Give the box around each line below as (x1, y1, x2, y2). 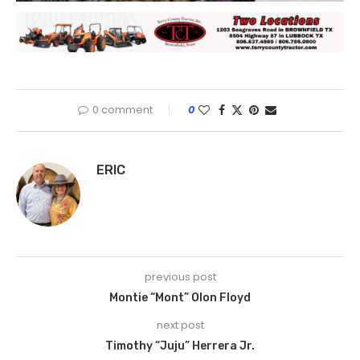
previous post (144, 268, 216, 284)
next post (156, 317, 204, 333)
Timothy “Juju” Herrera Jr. (105, 338, 255, 353)
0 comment (92, 101, 153, 117)
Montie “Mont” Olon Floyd (109, 290, 251, 305)
